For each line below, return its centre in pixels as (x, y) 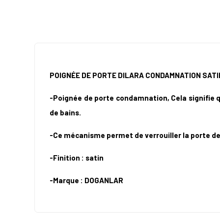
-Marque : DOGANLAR (86, 180)
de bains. (65, 112)
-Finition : (67, 157)
